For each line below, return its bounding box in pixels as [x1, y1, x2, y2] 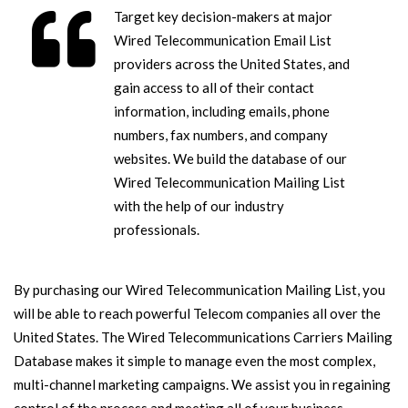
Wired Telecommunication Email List [114, 32, 331, 48]
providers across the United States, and [114, 56, 350, 72]
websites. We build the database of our [114, 150, 347, 167]
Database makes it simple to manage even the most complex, [14, 352, 375, 369]
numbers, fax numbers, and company [114, 127, 328, 143]
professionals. [114, 221, 199, 238]
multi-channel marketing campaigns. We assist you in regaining [14, 376, 391, 393]
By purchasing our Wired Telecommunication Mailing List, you [14, 281, 385, 298]
